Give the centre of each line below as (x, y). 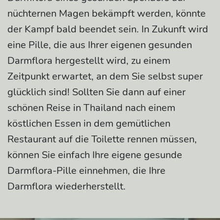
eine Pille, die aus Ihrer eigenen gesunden (100, 45)
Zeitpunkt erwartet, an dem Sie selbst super (105, 77)
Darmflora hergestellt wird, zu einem (89, 61)
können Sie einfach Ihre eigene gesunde (95, 155)
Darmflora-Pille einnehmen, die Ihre (86, 171)
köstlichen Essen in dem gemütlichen (89, 124)
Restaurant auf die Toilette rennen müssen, (102, 139)
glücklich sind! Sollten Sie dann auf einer (96, 92)
